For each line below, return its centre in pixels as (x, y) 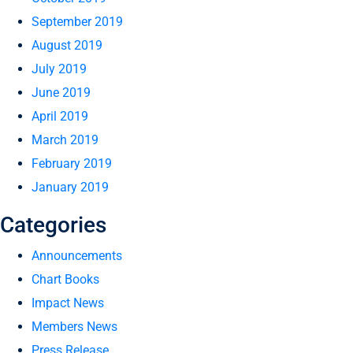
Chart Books (65, 279)
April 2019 (60, 116)
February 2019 (72, 163)
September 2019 (77, 22)
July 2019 (59, 69)
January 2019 (70, 187)
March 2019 (65, 140)
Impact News (68, 303)
